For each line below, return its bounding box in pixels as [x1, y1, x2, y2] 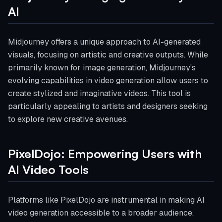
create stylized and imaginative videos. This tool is [8, 88, 191, 99]
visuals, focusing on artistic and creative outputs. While [8, 50, 208, 60]
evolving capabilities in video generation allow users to [8, 75, 208, 86]
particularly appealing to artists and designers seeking [8, 101, 208, 111]
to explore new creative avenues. [8, 114, 128, 124]
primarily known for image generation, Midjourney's [8, 62, 196, 73]
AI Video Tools [8, 162, 89, 177]
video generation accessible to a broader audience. [8, 208, 194, 218]
